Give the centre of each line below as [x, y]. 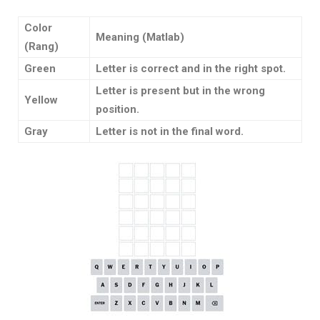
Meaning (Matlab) [140, 37]
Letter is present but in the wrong [180, 91]
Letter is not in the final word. [170, 132]
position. [117, 110]
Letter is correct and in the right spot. [191, 69]
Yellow [41, 100]
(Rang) [41, 47]
